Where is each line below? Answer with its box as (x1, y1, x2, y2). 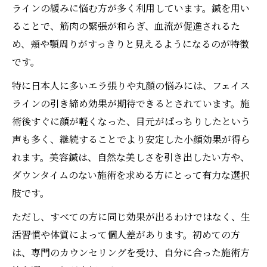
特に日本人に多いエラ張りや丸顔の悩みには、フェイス (12, 79, 250, 93)
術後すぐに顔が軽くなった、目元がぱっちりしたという (12, 114, 250, 129)
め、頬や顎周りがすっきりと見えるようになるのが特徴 (12, 37, 249, 51)
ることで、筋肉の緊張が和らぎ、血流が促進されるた (12, 19, 240, 33)
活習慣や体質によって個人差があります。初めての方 (12, 228, 240, 242)
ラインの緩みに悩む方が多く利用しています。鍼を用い (12, 1, 250, 15)
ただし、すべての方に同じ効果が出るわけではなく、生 (12, 210, 250, 224)
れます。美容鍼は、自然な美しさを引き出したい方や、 (12, 150, 250, 164)
